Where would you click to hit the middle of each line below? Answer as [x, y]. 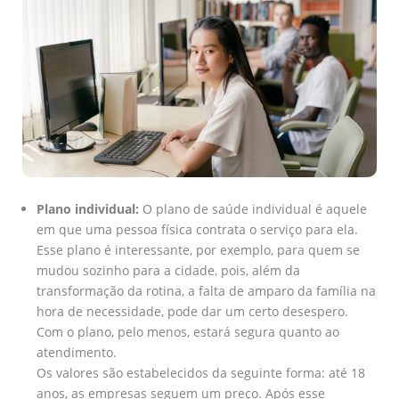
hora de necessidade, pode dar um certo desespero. [192, 311]
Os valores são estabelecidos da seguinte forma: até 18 [201, 372]
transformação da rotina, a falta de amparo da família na [206, 290]
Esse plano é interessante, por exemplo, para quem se [198, 249]
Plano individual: [90, 208]
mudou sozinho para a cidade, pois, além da [168, 270]
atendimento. [77, 352]
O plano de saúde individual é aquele [255, 208]
